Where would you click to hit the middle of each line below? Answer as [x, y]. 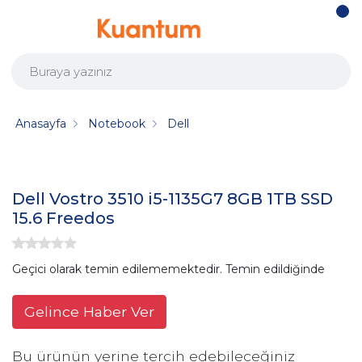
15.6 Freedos [63, 219]
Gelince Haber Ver [89, 311]
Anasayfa [41, 123]
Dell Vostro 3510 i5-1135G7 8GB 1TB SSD [173, 199]
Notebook [117, 123]
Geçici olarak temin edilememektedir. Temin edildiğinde [168, 269]
